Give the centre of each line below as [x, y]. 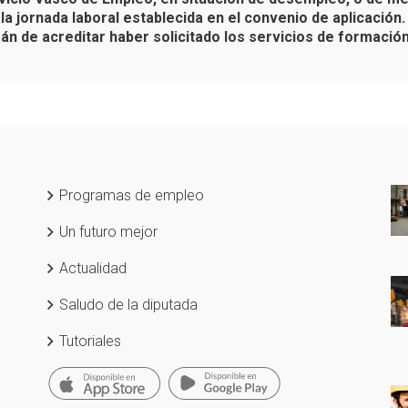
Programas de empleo [130, 195]
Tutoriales [88, 341]
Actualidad [91, 268]
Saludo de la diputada [127, 305]
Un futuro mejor [107, 232]
